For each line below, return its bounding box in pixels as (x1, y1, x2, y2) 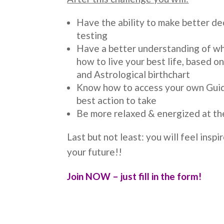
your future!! (67, 145, 122, 157)
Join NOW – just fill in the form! (67, 170, 202, 182)
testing (76, 29, 108, 41)
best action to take (76, 94, 157, 106)
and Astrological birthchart (76, 68, 190, 80)
